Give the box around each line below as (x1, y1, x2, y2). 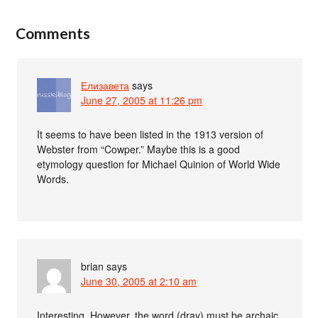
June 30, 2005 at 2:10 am (81, 273, 197, 288)
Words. (37, 171, 70, 186)
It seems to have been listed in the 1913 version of (37, 126, 264, 141)
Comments (16, 23, 91, 42)
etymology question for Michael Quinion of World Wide (37, 156, 281, 171)
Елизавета (81, 77, 130, 92)
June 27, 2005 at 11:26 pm (81, 92, 203, 107)
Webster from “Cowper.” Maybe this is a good (37, 141, 241, 156)
